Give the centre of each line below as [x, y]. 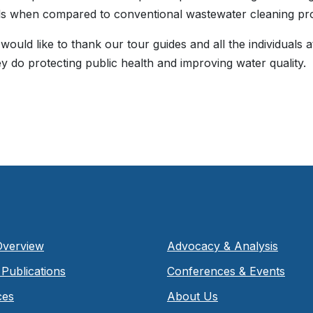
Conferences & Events [226, 271]
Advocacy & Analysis [222, 246]
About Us [192, 296]
